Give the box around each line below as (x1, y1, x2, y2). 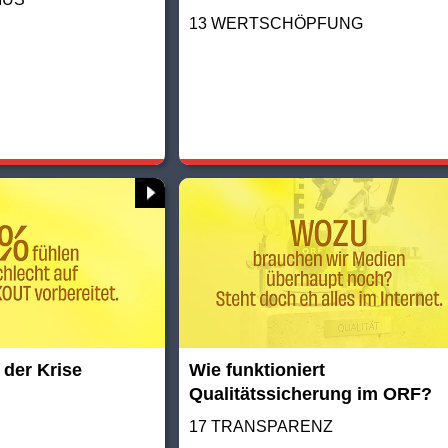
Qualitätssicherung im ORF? (188, 383, 432, 404)
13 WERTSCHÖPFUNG (188, 14, 363, 32)
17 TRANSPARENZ (188, 417, 333, 435)
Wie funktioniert (188, 359, 325, 380)
